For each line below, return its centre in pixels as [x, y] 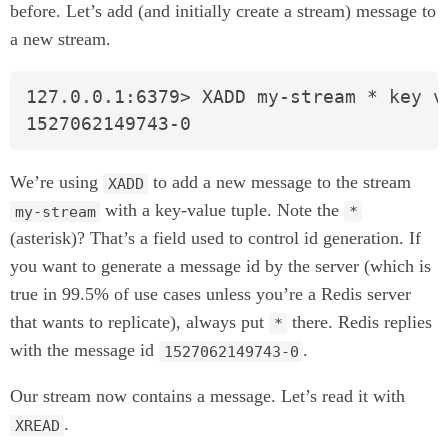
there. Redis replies [360, 322]
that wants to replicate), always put [139, 322]
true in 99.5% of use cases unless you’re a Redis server [210, 294]
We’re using [56, 182]
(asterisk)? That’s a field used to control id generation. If [215, 238]
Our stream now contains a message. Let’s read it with [207, 396]
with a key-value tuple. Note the [222, 210]
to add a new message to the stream [280, 182]
